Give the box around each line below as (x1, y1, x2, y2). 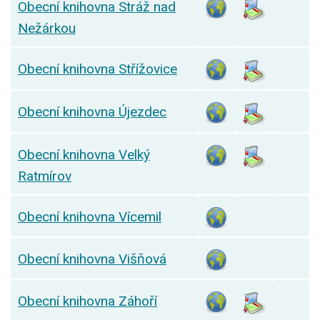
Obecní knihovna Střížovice (18, 61, 177, 78)
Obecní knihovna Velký (18, 146, 150, 164)
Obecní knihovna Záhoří (18, 293, 157, 310)
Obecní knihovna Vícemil (18, 209, 161, 226)
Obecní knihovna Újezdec (18, 104, 166, 121)
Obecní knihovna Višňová (18, 251, 166, 268)
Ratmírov (18, 168, 71, 185)
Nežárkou (18, 20, 76, 37)
